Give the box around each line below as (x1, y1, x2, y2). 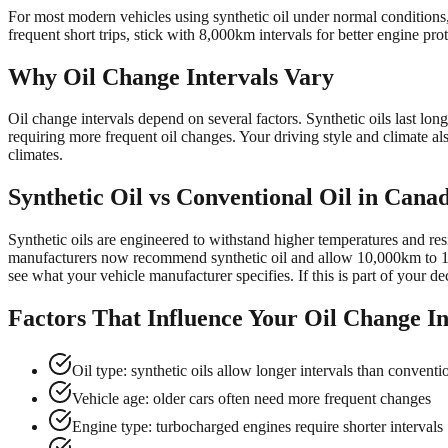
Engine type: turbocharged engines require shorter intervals (72, 418, 443, 436)
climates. (8, 146, 63, 164)
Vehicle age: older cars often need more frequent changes (72, 390, 431, 408)
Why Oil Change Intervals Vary (8, 63, 334, 90)
